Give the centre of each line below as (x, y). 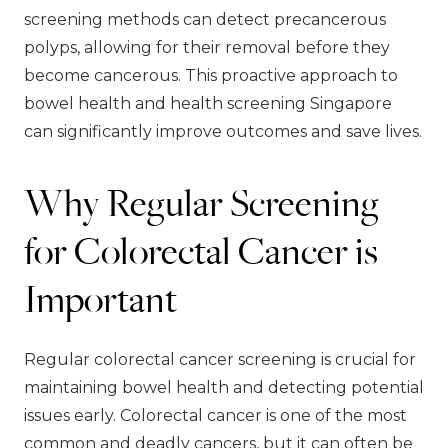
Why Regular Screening (201, 201)
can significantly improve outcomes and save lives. (223, 131)
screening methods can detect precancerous (205, 19)
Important (100, 297)
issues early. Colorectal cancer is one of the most (215, 415)
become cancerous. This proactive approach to (211, 75)
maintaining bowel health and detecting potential (224, 387)
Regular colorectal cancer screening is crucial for (220, 359)
